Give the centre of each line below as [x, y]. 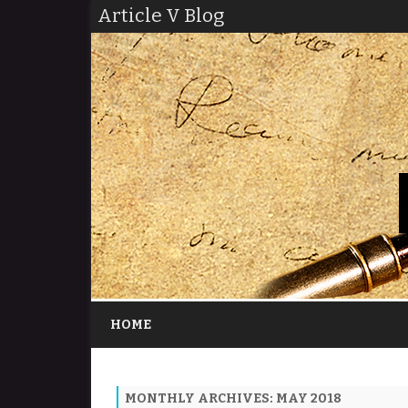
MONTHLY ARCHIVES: [200, 398]
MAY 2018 [309, 398]
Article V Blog [161, 15]
